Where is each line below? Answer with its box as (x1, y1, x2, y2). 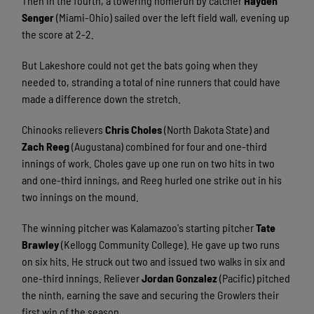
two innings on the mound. (22, 189, 139, 203)
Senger (22, 10, 55, 24)
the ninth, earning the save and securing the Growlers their (22, 287, 280, 301)
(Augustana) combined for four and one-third (69, 139, 268, 153)
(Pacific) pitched (217, 271, 291, 285)
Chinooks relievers (22, 122, 106, 136)
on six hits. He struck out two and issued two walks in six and (22, 254, 286, 268)
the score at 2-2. (22, 27, 95, 41)
